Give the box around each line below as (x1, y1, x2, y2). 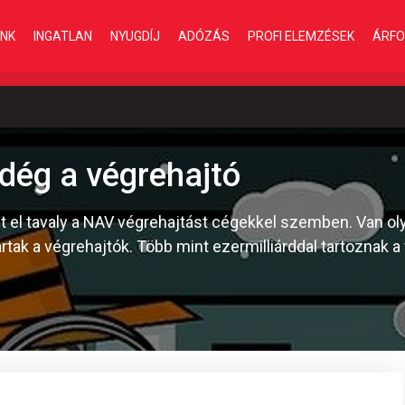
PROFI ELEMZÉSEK (248, 28, 354, 43)
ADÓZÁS (178, 28, 230, 43)
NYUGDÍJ (110, 28, 160, 43)
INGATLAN (33, 28, 92, 43)
